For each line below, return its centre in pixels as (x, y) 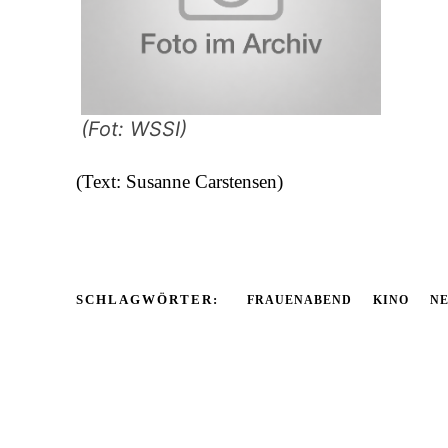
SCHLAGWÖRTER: (147, 299)
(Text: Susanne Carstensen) (179, 181)
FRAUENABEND (299, 299)
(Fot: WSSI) (134, 128)
